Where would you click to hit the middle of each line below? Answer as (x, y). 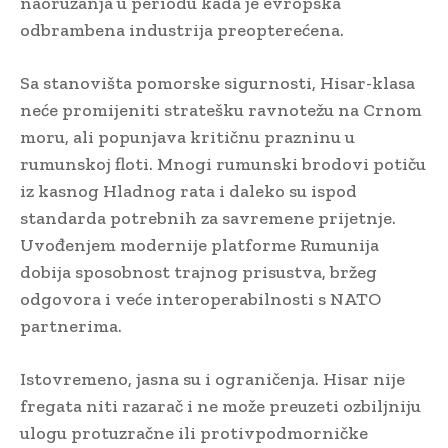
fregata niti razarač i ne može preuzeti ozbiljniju (220, 406)
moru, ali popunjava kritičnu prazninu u (187, 137)
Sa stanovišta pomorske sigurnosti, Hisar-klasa (217, 83)
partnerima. (71, 326)
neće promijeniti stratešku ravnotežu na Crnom (221, 110)
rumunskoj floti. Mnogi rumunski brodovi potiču (223, 164)
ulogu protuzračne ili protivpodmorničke (194, 433)
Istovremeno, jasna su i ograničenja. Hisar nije (212, 379)
